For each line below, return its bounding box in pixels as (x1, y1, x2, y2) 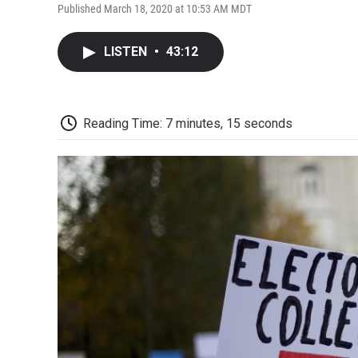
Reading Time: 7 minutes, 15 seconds (83, 115, 292, 131)
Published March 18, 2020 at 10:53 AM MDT (58, 2, 252, 15)
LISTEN (104, 43, 150, 59)
